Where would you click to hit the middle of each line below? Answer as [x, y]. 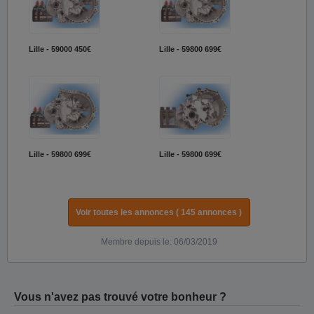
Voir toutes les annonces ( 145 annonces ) [159, 212]
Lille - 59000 [50, 49]
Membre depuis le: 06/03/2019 [159, 242]
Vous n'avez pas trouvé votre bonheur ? [120, 297]
